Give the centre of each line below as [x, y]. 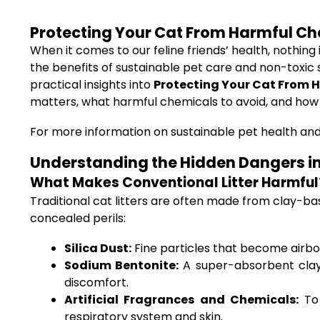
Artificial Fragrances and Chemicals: [181, 300]
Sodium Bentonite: [122, 265]
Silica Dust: [98, 248]
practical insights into [92, 85]
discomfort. [96, 282]
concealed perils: [78, 218]
